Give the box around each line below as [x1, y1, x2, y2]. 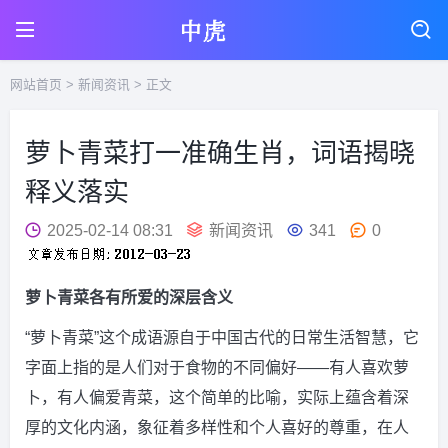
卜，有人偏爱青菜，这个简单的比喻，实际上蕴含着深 [25, 389, 409, 406]
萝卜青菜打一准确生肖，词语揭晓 [25, 138, 415, 168]
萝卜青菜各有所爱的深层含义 [25, 289, 233, 306]
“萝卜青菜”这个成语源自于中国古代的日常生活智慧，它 [25, 329, 419, 346]
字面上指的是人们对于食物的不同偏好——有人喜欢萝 [25, 359, 409, 376]
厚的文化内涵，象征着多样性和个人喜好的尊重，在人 [25, 419, 409, 436]
